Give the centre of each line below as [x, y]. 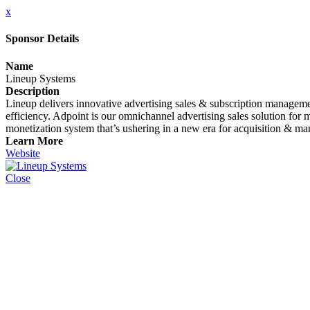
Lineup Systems [40, 78]
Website [23, 153]
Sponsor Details [42, 39]
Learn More [34, 140]
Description [33, 91]
